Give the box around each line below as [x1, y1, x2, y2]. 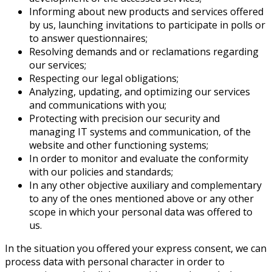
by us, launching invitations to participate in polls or [29, 18, 265, 32]
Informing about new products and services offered [29, 4, 263, 18]
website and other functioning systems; [29, 138, 208, 152]
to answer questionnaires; [29, 31, 148, 45]
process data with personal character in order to [5, 254, 225, 268]
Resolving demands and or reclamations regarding [29, 44, 259, 58]
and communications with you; [29, 98, 166, 112]
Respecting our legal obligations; [29, 71, 178, 85]
